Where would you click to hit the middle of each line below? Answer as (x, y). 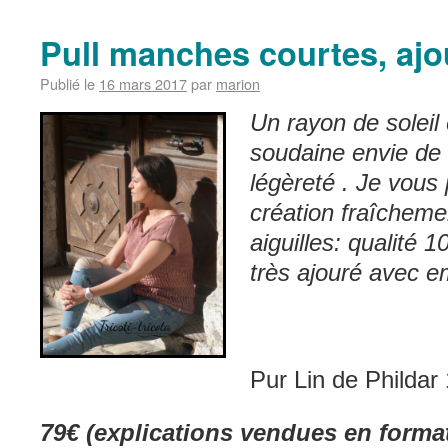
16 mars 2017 (143, 83)
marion (238, 83)
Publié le (67, 83)
